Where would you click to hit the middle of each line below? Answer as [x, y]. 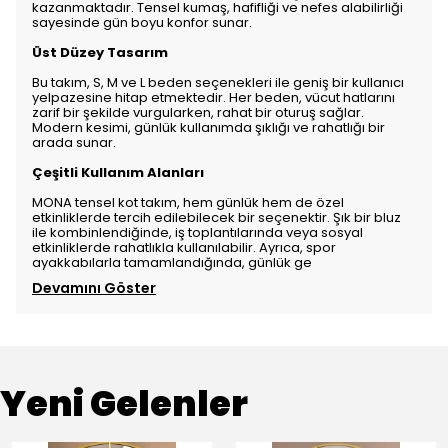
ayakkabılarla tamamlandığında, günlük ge [172, 262]
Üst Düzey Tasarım [100, 52]
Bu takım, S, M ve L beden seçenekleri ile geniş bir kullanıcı [218, 82]
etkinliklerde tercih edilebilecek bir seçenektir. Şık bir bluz [216, 217]
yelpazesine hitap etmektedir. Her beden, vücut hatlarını [213, 97]
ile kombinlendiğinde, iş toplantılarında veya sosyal [197, 232]
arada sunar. [74, 142]
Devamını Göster [94, 288]
